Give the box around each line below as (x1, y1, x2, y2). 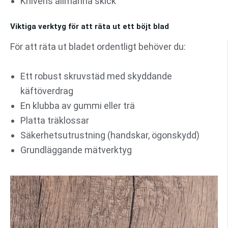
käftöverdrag (20, 85, 73, 96)
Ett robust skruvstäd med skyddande (20, 70, 172, 81)
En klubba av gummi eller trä (20, 100, 135, 111)
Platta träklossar (20, 115, 89, 126)
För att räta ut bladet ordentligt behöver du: (10, 41, 186, 52)
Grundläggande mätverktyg (20, 144, 132, 155)
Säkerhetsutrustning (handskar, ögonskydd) (20, 129, 199, 140)
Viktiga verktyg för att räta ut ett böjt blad (10, 22, 169, 32)
